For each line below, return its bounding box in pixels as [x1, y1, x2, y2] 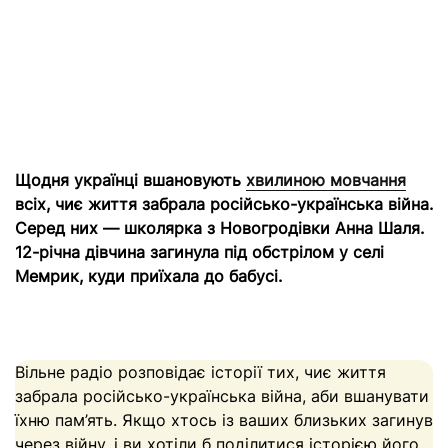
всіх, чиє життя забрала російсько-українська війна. [15, 194, 433, 214]
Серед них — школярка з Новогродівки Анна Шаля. [15, 218, 424, 238]
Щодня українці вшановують [15, 170, 246, 190]
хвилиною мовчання [246, 170, 406, 190]
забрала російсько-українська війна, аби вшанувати [15, 386, 429, 406]
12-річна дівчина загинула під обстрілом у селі [15, 242, 384, 262]
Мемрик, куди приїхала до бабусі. [15, 266, 282, 286]
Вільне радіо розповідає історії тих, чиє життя [15, 362, 386, 382]
